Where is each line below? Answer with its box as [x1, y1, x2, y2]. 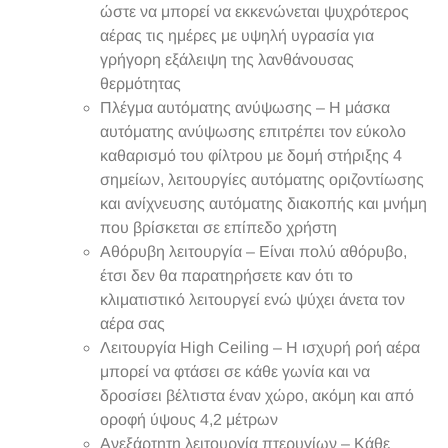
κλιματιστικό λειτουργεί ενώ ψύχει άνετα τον [100, 290, 405, 308]
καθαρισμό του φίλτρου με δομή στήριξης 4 [100, 146, 402, 164]
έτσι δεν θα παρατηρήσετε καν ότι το [100, 266, 353, 284]
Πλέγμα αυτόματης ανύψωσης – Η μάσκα [100, 98, 390, 116]
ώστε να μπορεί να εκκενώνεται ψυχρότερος [100, 2, 409, 20]
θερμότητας [100, 74, 181, 92]
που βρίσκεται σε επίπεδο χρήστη [100, 218, 337, 236]
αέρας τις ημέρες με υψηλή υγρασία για [100, 26, 374, 44]
